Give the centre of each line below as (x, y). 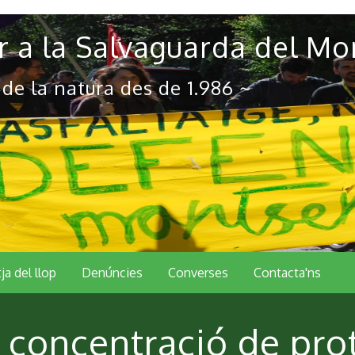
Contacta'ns (287, 273)
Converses (198, 273)
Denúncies (112, 273)
